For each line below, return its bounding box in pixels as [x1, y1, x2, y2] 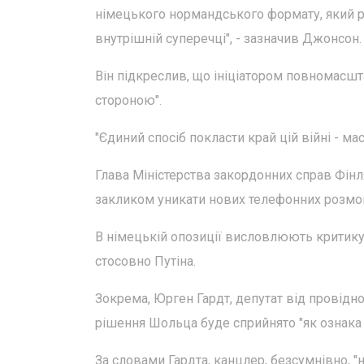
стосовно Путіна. [95, 253, 196, 269]
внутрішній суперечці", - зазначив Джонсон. [95, 31, 362, 46]
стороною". [95, 93, 162, 108]
